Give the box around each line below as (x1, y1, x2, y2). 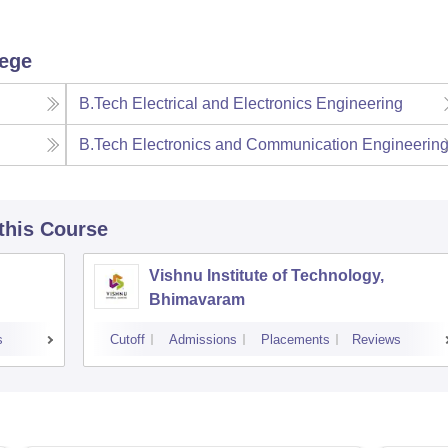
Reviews (352, 332, 401, 348)
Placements (261, 332, 330, 348)
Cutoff (110, 332, 145, 348)
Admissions (169, 332, 237, 348)
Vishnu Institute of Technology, (149, 267, 384, 285)
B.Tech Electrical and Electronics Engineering (79, 95, 404, 113)
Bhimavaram (149, 291, 245, 309)
